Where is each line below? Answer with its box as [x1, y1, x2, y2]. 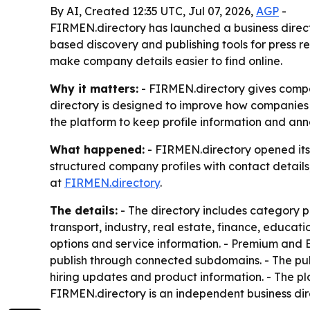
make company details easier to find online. [50, 54, 282, 69]
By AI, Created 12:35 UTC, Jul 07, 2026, [50, 4, 256, 19]
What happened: [50, 143, 145, 157]
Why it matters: [50, 82, 138, 96]
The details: [50, 203, 118, 218]
